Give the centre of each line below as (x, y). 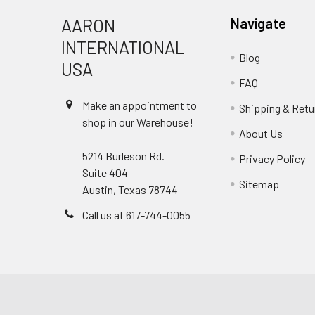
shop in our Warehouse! (138, 122)
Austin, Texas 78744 (130, 189)
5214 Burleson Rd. (123, 156)
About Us (261, 133)
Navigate (259, 23)
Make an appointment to (140, 105)
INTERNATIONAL (123, 47)
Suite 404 (105, 173)
